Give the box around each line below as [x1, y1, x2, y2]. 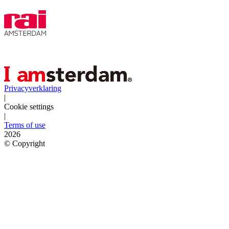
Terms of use [4, 120, 45, 129]
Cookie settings [4, 102, 54, 111]
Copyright [10, 139, 45, 148]
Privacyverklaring [4, 83, 61, 93]
